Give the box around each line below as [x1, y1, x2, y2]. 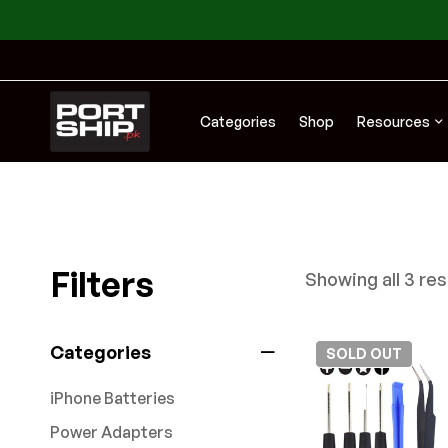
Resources [357, 112, 430, 130]
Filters [50, 263, 154, 305]
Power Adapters [50, 422, 173, 442]
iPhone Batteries [50, 388, 175, 408]
